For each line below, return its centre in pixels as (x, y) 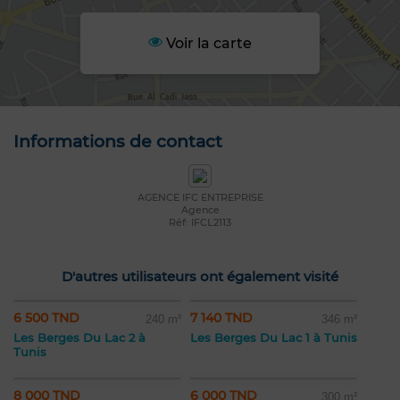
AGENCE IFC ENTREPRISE (200, 198)
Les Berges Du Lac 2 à (79, 338)
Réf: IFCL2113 (200, 223)
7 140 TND (221, 318)
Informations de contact (118, 142)
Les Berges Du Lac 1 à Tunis (274, 338)
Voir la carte (207, 44)
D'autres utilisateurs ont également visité (200, 277)
